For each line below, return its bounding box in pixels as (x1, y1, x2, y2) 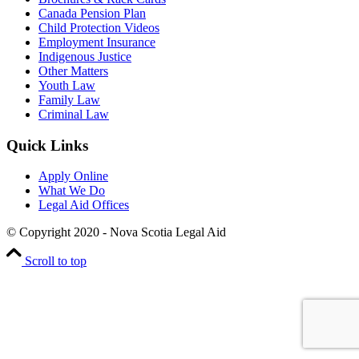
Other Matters (38, 64, 108, 78)
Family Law (38, 93, 100, 107)
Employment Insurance (38, 35, 155, 49)
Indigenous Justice (38, 50, 131, 63)
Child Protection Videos (38, 21, 159, 34)
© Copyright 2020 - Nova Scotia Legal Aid (6, 225, 226, 240)
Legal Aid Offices (38, 198, 129, 212)
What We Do (38, 184, 105, 198)
